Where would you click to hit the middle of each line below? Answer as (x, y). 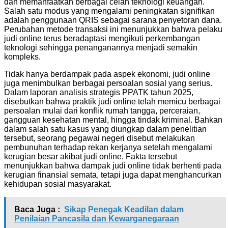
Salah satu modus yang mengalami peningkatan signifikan (109, 11)
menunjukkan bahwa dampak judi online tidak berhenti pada (113, 165)
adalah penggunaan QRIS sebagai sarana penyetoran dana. (113, 20)
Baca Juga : (37, 209)
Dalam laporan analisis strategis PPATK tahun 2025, (99, 92)
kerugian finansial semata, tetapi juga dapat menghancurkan (113, 175)
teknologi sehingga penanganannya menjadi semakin (101, 47)
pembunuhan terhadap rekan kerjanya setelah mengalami (108, 147)
